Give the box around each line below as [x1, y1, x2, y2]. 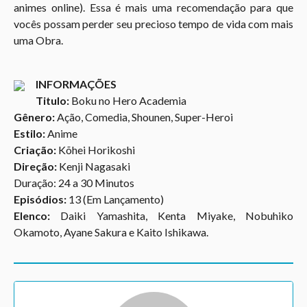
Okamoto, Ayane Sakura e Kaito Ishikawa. [14, 225, 208, 238]
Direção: [14, 159, 57, 173]
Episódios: [14, 192, 66, 206]
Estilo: [14, 126, 45, 140]
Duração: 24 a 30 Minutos [14, 175, 134, 189]
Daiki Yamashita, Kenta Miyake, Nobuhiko [50, 208, 293, 222]
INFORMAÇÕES [36, 77, 116, 90]
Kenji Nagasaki [57, 159, 130, 173]
